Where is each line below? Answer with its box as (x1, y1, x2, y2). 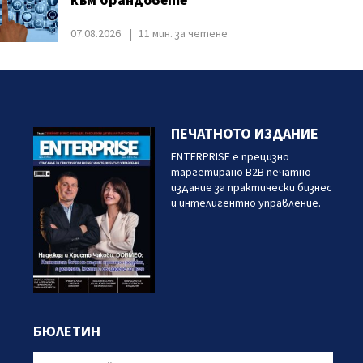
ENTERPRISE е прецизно (170, 149, 289, 165)
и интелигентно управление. (170, 195, 321, 211)
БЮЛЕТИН (32, 322, 100, 342)
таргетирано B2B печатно (170, 164, 311, 181)
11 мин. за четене (138, 26, 228, 42)
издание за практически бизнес (170, 180, 332, 196)
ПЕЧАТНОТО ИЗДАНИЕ (170, 124, 318, 144)
